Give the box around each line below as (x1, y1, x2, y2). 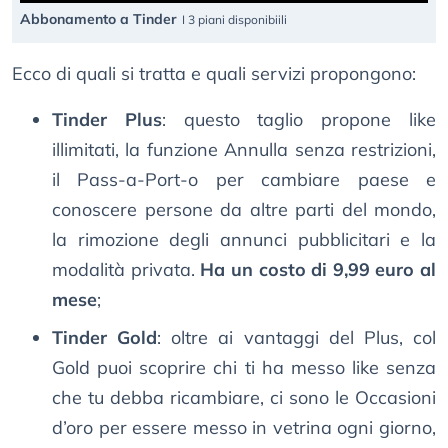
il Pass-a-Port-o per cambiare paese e (52, 168, 436, 192)
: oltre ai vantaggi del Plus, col (157, 326, 437, 350)
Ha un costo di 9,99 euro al (200, 258, 436, 282)
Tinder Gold (52, 326, 158, 350)
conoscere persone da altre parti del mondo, (52, 198, 436, 222)
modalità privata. (52, 258, 201, 282)
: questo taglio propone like (161, 108, 437, 132)
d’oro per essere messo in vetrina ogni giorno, (52, 416, 436, 440)
